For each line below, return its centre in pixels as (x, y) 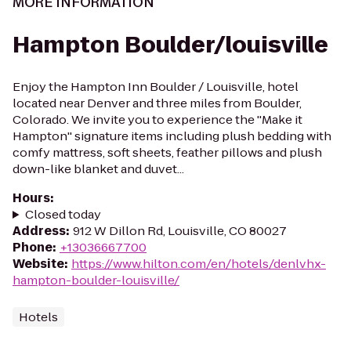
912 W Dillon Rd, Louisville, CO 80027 (180, 231)
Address (39, 231)
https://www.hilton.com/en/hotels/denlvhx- (199, 264)
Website (38, 264)
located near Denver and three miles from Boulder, (157, 103)
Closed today (63, 214)
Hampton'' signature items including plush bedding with (172, 136)
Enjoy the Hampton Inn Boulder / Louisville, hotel (156, 87)
